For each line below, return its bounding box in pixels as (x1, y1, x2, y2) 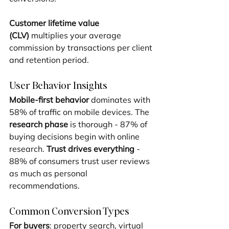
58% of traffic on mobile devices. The (9, 107, 151, 118)
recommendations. (9, 180, 80, 191)
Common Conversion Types (9, 204, 129, 218)
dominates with (89, 95, 152, 105)
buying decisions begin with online (9, 131, 142, 142)
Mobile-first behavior (9, 95, 89, 105)
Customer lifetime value (9, 18, 101, 29)
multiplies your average (29, 30, 123, 41)
